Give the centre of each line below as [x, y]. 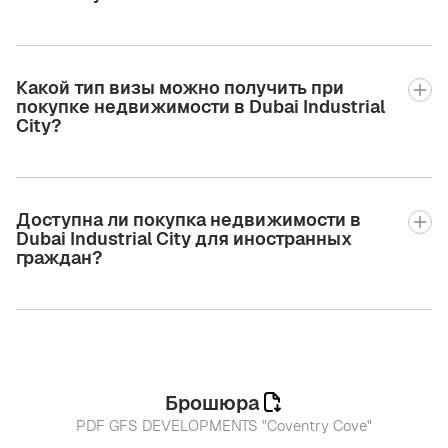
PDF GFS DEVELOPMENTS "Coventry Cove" [224, 425]
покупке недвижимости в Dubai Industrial [200, 106]
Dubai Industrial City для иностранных [184, 238]
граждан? [59, 257]
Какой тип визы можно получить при [180, 87]
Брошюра [212, 402]
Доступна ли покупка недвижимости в [188, 219]
